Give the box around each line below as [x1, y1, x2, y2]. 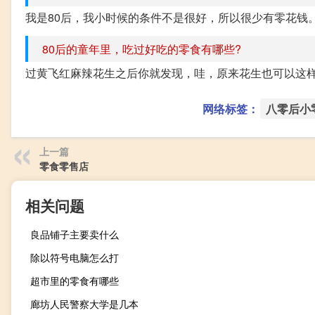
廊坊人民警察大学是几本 [30, 297, 139, 311]
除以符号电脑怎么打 [30, 250, 119, 265]
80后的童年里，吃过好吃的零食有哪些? [42, 41, 241, 58]
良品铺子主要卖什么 [30, 227, 119, 242]
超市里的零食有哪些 [30, 274, 119, 288]
